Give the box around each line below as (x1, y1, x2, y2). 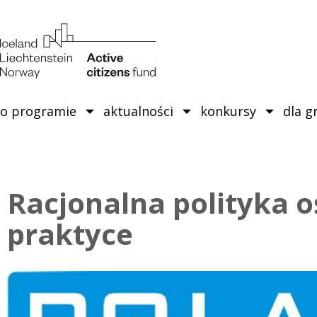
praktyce (7, 214, 133, 253)
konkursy (200, 102, 256, 120)
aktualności (103, 102, 173, 120)
